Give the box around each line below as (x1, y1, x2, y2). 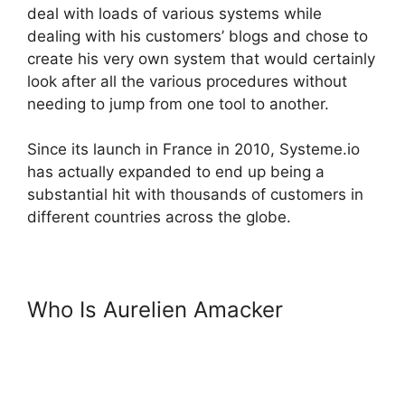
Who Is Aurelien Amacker (27, 297, 283, 324)
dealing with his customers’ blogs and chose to (27, 26, 368, 45)
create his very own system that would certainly (27, 49, 375, 68)
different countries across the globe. (27, 208, 291, 227)
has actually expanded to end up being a (27, 163, 325, 182)
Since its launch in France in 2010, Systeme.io (27, 140, 360, 159)
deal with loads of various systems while (27, 4, 322, 23)
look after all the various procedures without (27, 71, 347, 90)
